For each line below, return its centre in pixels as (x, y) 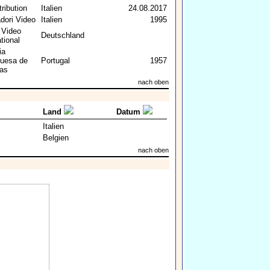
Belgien (55, 138)
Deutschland (62, 36)
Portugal (55, 61)
